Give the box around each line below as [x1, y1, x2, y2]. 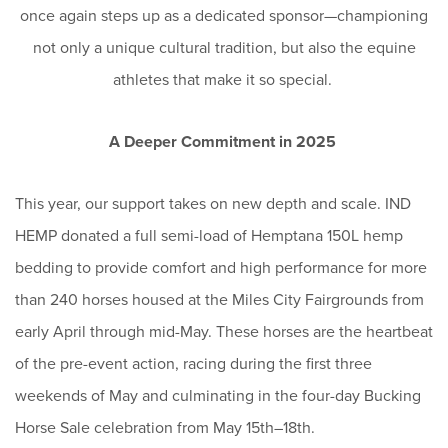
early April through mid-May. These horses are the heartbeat [15, 319, 433, 343]
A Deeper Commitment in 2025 [108, 129, 340, 153]
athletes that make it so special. [112, 67, 336, 91]
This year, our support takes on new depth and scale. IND [15, 191, 411, 215]
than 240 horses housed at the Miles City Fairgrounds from [15, 287, 424, 311]
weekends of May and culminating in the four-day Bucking [15, 383, 421, 407]
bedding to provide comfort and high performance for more [15, 255, 427, 279]
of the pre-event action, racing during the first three [15, 351, 372, 375]
